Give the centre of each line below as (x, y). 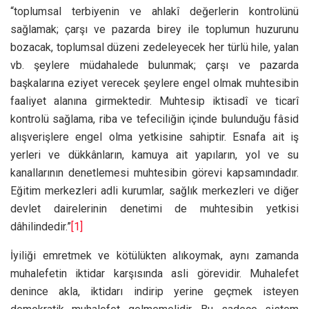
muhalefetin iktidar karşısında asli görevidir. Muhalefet (154, 273)
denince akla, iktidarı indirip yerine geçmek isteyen (154, 291)
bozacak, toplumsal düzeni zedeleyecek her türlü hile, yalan (154, 47)
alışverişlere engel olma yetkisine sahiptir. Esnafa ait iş (154, 137)
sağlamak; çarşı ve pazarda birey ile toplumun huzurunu (154, 29)
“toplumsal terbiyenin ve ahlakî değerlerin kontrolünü (154, 11)
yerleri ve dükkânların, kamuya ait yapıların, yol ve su (154, 154)
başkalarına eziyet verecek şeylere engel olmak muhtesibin (154, 83)
